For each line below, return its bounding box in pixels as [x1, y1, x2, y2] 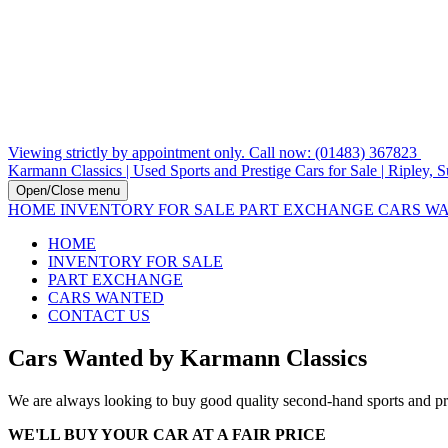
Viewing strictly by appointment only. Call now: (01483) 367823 [8, 144, 421, 161]
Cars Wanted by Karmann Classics [8, 344, 367, 371]
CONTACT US [48, 307, 150, 324]
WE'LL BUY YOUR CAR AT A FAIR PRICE [8, 425, 326, 443]
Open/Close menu [16, 183, 120, 198]
